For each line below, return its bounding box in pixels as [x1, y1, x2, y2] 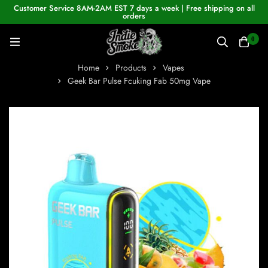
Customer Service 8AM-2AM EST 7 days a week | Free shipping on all [13, 2, 255, 14]
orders [123, 10, 145, 22]
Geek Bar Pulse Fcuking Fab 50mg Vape [67, 75, 211, 87]
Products [115, 62, 147, 74]
